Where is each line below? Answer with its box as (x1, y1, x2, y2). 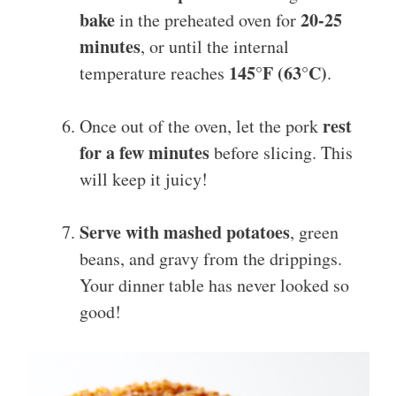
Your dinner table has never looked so (80, 273, 349, 298)
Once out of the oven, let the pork (80, 114, 323, 139)
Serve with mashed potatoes (80, 219, 290, 246)
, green (290, 220, 339, 245)
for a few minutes (80, 140, 209, 166)
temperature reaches (80, 61, 229, 86)
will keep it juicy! (80, 167, 208, 192)
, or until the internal (141, 34, 289, 59)
